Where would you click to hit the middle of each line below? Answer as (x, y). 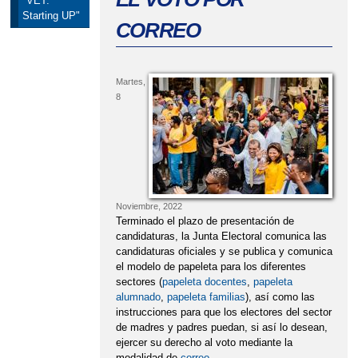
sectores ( (139, 281)
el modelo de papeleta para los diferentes (211, 266)
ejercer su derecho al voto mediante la (204, 342)
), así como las (280, 296)
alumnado (138, 296)
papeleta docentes (204, 281)
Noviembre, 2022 (149, 206)
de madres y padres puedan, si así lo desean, (221, 327)
